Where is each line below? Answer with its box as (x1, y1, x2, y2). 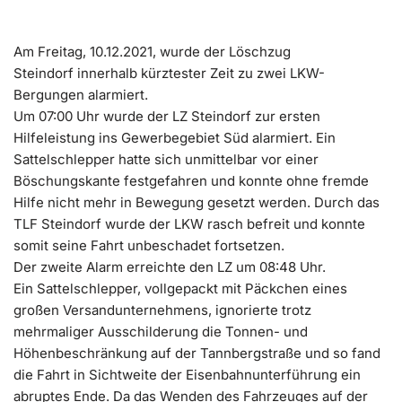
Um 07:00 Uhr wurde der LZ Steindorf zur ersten (13, 107, 320, 125)
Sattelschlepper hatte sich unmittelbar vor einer (13, 150, 319, 168)
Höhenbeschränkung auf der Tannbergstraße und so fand (13, 344, 380, 362)
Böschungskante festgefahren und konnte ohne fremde (13, 171, 369, 189)
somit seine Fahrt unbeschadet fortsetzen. (13, 236, 284, 254)
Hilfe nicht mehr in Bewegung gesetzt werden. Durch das (13, 193, 380, 211)
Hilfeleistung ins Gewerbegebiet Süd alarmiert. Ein (13, 128, 336, 146)
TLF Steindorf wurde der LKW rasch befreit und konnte (13, 214, 365, 232)
